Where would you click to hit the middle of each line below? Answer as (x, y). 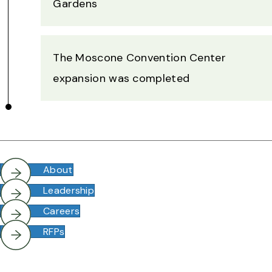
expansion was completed (121, 79)
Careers (62, 211)
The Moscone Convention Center (139, 58)
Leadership (69, 191)
